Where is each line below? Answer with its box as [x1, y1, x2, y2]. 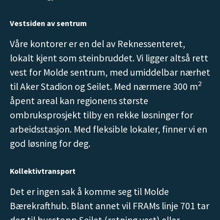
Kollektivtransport [9, 166, 76, 176]
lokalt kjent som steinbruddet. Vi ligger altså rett [9, 52, 208, 64]
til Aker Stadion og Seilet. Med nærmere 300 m [9, 80, 198, 92]
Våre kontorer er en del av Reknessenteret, [9, 37, 185, 50]
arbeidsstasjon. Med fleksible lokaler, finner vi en [9, 123, 207, 135]
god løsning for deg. [9, 137, 90, 149]
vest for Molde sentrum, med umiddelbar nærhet [9, 66, 210, 78]
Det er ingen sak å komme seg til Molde [9, 185, 169, 197]
